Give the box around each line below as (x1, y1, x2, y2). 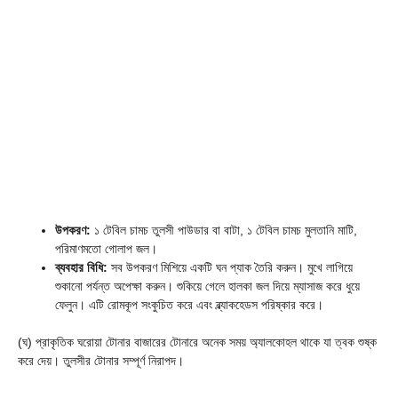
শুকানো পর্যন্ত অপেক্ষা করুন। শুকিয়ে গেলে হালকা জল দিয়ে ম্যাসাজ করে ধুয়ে (55, 278, 360, 293)
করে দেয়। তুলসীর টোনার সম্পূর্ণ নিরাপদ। (18, 353, 184, 368)
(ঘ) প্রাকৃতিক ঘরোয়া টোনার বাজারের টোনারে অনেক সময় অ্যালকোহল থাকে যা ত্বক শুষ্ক (18, 334, 377, 349)
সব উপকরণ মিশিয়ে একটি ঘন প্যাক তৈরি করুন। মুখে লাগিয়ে (107, 259, 353, 275)
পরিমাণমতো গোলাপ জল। (55, 241, 157, 256)
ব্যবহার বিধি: (55, 259, 107, 275)
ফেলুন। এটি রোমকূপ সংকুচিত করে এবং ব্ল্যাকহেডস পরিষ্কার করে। (55, 297, 323, 312)
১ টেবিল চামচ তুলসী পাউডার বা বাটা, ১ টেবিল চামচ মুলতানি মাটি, (91, 222, 357, 237)
